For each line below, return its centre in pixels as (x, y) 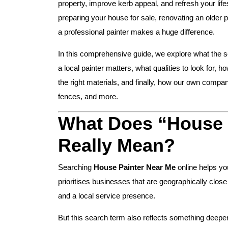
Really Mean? (117, 146)
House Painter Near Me (135, 167)
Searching (76, 167)
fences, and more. (88, 97)
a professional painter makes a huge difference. (136, 32)
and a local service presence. (107, 196)
